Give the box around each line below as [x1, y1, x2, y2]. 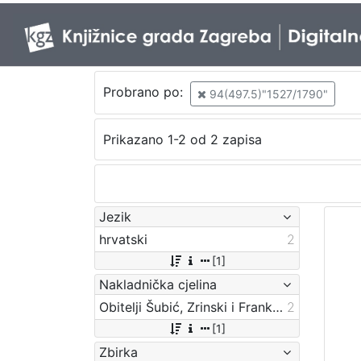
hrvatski [99, 230, 147, 247]
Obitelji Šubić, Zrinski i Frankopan [272, 298, 283, 315]
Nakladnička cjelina [99, 276, 217, 293]
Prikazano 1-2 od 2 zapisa [102, 131, 262, 148]
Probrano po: [102, 84, 187, 101]
